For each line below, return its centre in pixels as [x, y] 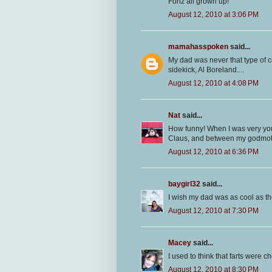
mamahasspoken [198, 46]
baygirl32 [184, 184]
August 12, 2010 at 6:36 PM [213, 151]
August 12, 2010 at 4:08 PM [213, 83]
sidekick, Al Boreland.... [206, 70]
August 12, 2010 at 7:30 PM [213, 210]
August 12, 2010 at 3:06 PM [213, 14]
